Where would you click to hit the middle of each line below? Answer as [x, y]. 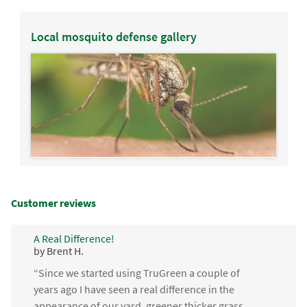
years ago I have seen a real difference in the [134, 289]
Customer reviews [54, 202]
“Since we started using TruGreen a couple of [136, 272]
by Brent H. [58, 250]
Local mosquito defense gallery [113, 36]
